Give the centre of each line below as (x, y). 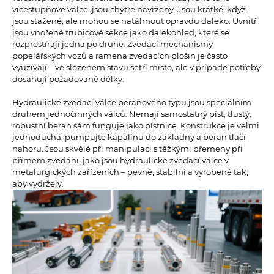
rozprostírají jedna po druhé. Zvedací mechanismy (113, 44)
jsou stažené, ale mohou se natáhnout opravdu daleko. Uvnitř (135, 21)
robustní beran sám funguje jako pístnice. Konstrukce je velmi (136, 126)
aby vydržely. (38, 184)
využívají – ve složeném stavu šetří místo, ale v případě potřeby (136, 68)
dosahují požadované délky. (70, 79)
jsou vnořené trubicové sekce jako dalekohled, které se (121, 33)
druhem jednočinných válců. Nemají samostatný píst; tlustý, (132, 114)
